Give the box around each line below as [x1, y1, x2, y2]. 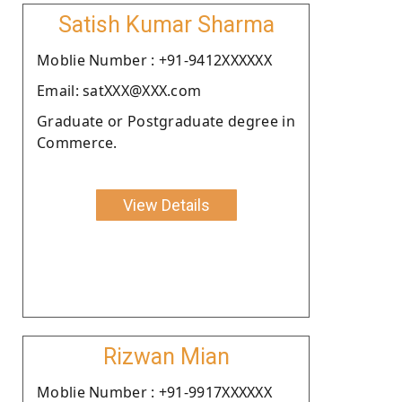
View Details [122, 195, 210, 214]
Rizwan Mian [102, 343, 230, 370]
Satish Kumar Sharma [57, 11, 275, 38]
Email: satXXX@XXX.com [37, 80, 202, 100]
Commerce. [37, 132, 118, 153]
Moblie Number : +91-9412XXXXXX [37, 49, 272, 70]
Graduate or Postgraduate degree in [37, 110, 295, 131]
